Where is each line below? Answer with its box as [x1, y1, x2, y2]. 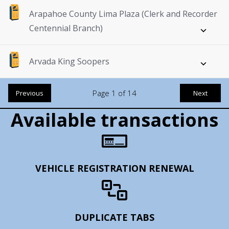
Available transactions [11, 107, 218, 133]
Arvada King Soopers [29, 56, 109, 67]
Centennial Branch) [29, 22, 103, 34]
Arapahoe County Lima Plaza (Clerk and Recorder [29, 8, 217, 20]
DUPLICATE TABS [75, 211, 154, 224]
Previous [16, 88, 43, 98]
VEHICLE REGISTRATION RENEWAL [35, 162, 194, 175]
